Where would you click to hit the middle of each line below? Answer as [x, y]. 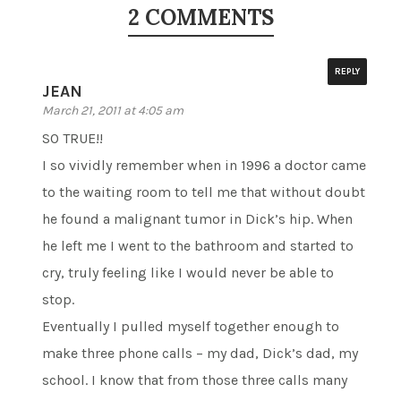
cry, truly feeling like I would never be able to [188, 272]
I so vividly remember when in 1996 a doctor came [205, 165]
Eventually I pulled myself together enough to [191, 326]
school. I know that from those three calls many [195, 380]
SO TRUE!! [73, 138]
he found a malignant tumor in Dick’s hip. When [198, 218]
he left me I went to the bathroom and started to [198, 245]
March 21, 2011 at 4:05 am [113, 110]
